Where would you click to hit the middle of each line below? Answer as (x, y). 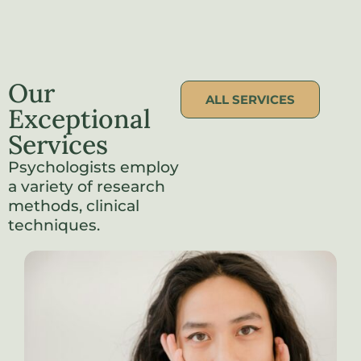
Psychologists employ (93, 168)
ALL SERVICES (250, 100)
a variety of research (87, 187)
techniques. (54, 226)
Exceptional (79, 119)
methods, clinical (74, 206)
